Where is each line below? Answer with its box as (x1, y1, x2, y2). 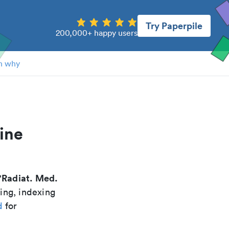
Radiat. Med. (2, 172, 58, 184)
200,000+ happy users (56, 27, 138, 38)
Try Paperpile (146, 19, 202, 32)
